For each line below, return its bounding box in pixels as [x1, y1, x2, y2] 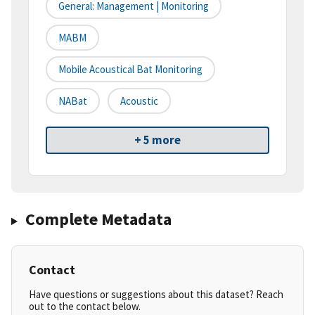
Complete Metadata [25, 208, 172, 231]
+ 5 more [134, 132, 181, 148]
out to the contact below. [29, 300, 141, 314]
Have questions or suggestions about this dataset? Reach [29, 288, 283, 302]
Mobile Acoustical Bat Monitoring [58, 63, 202, 77]
